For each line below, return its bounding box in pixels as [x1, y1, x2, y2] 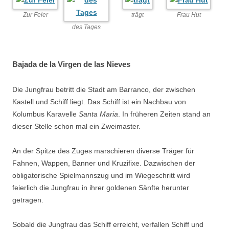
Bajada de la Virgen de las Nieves [12, 59, 130, 68]
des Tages [72, 23, 101, 31]
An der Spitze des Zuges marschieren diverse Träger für [12, 146, 194, 155]
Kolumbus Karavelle [12, 109, 79, 118]
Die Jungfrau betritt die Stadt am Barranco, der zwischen [12, 85, 195, 94]
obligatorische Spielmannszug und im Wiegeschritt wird [12, 171, 190, 179]
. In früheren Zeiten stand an [118, 109, 211, 118]
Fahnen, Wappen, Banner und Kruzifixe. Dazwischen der [12, 158, 195, 167]
